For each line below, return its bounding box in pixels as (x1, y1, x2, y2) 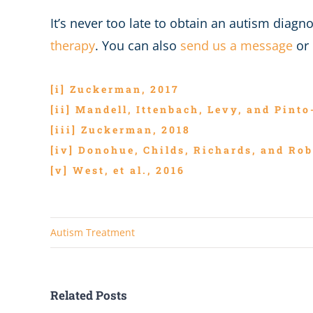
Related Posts (50, 286, 127, 303)
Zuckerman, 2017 (69, 82, 180, 96)
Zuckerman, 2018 (80, 123, 191, 137)
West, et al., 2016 (72, 163, 185, 177)
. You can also (94, 36, 180, 54)
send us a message (180, 36, 293, 54)
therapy (50, 36, 95, 54)
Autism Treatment (50, 225, 135, 239)
